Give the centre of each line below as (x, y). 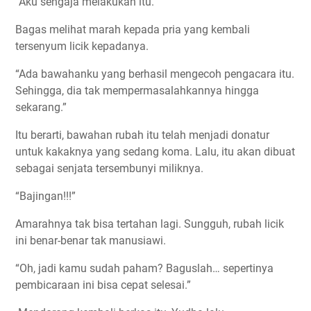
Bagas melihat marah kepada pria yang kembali (133, 29)
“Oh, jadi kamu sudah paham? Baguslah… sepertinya (144, 268)
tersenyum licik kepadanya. (82, 46)
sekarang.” (41, 107)
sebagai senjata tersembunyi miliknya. (109, 168)
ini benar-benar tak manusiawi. (91, 240)
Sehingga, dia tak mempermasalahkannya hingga (137, 90)
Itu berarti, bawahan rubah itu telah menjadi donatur (142, 135)
